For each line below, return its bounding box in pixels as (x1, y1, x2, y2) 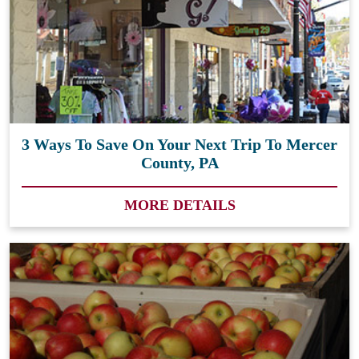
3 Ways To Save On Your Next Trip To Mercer (22, 135, 337, 153)
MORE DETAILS (123, 196, 236, 213)
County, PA (140, 153, 219, 171)
